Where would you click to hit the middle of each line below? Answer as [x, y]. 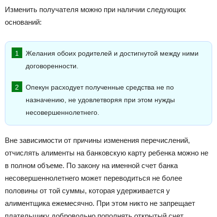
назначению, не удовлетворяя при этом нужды [100, 100]
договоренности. [52, 66]
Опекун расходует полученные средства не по [100, 88]
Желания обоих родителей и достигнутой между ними [112, 54]
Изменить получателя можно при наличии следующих [95, 10]
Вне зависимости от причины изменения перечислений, [97, 140]
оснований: [23, 22]
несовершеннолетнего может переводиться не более [93, 178]
